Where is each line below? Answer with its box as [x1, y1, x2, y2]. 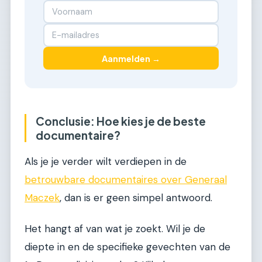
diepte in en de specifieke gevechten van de [25, 240, 230, 254]
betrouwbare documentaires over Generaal [25, 173, 227, 186]
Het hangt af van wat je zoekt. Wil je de [25, 222, 205, 236]
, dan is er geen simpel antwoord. [60, 191, 212, 204]
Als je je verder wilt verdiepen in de [25, 154, 187, 168]
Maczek [25, 191, 60, 204]
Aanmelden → [102, 53, 160, 64]
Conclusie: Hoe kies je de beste [36, 114, 206, 129]
